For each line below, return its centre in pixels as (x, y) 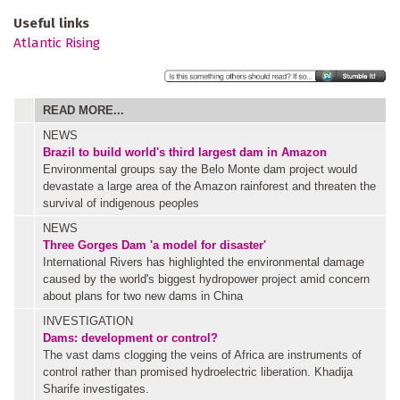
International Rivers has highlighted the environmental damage (204, 262)
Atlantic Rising (57, 42)
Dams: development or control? (130, 337)
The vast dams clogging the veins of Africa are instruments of (202, 354)
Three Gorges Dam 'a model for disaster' (154, 245)
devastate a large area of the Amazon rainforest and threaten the (209, 186)
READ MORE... (83, 110)
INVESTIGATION (88, 321)
